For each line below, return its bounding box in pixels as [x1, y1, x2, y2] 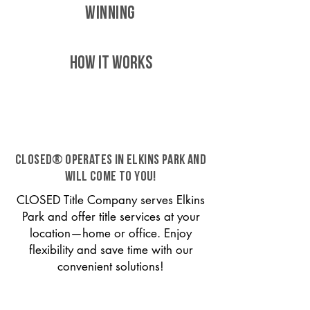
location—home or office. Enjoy [30, 226, 192, 241]
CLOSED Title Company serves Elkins [17, 192, 205, 208]
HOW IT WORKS [69, 55, 152, 73]
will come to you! [65, 170, 156, 184]
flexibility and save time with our [28, 242, 193, 257]
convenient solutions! [57, 259, 164, 274]
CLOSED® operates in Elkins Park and [15, 154, 206, 167]
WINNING [85, 5, 136, 24]
